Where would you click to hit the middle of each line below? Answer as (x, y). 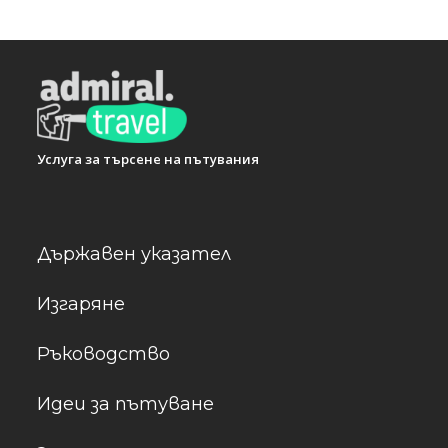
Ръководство (103, 354)
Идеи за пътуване (125, 404)
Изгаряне (81, 304)
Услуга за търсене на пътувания (148, 159)
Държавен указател (134, 254)
